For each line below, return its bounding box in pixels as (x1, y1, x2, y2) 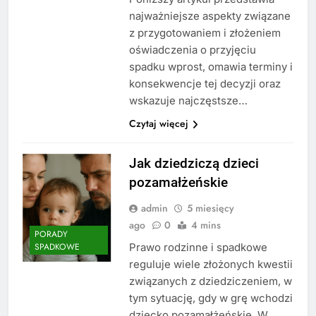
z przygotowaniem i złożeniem (128, 25, 281, 39)
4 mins (190, 217, 221, 232)
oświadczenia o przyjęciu (128, 42, 256, 56)
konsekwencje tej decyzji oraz (128, 76, 281, 90)
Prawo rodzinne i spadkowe (128, 240, 267, 254)
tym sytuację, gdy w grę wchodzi (128, 291, 293, 305)
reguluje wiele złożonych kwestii (128, 257, 293, 271)
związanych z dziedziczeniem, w (128, 274, 292, 288)
